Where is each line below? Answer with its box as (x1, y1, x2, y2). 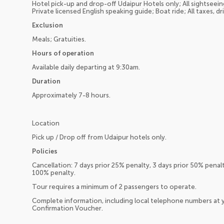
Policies (32, 147, 57, 155)
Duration (32, 77, 60, 85)
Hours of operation (32, 49, 94, 57)
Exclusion (32, 21, 63, 29)
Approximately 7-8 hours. (32, 91, 110, 99)
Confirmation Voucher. (32, 204, 103, 212)
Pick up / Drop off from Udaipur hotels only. (32, 133, 166, 141)
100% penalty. (32, 168, 75, 176)
